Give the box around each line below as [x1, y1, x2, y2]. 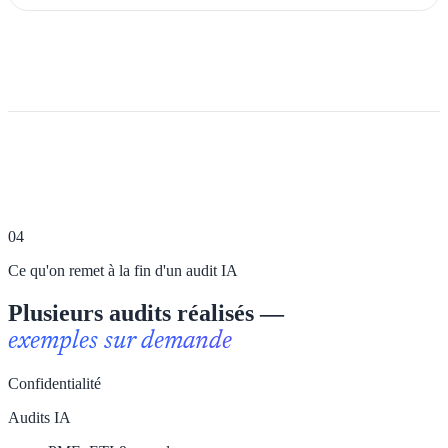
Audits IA [8, 409, 71, 427]
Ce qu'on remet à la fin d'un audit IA [8, 262, 238, 280]
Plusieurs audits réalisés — [8, 300, 284, 327]
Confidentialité [8, 375, 101, 393]
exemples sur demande [8, 329, 232, 356]
